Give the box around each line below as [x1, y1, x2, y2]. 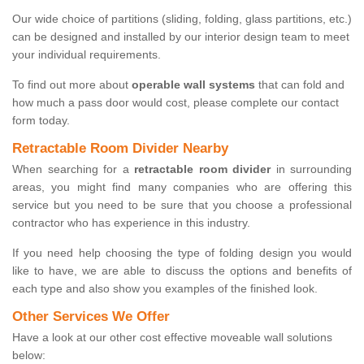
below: [12, 349, 45, 362]
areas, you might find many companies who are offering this [12, 180, 352, 194]
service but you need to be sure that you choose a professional [12, 198, 352, 212]
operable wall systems [128, 78, 255, 92]
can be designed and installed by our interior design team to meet [12, 30, 349, 44]
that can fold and [255, 78, 344, 92]
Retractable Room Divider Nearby [12, 141, 228, 157]
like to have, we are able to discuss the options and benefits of [12, 264, 352, 278]
